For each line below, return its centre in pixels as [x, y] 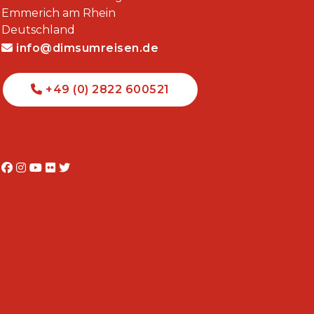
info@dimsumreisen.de [86, 48]
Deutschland [39, 30]
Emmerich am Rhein [59, 13]
